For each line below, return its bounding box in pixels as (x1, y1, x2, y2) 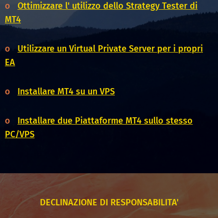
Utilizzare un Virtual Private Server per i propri (18, 43, 203, 54)
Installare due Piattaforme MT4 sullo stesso (18, 115, 193, 127)
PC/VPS (5, 129, 35, 140)
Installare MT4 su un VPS (18, 86, 115, 97)
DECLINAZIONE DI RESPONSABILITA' (39, 197, 179, 208)
